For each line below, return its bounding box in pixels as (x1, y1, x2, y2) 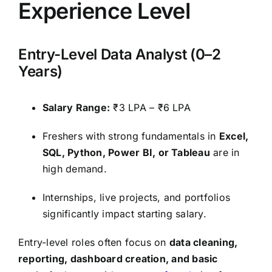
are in (209, 146, 240, 158)
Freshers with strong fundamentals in (42, 129, 219, 142)
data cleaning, (169, 236, 238, 248)
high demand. (42, 162, 107, 175)
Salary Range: (42, 101, 110, 114)
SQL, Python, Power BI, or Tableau (42, 146, 210, 158)
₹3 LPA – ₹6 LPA (110, 101, 191, 114)
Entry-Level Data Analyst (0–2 (18, 45, 221, 63)
